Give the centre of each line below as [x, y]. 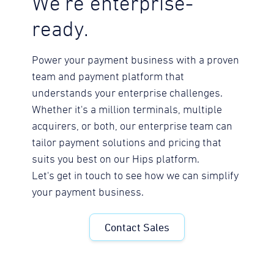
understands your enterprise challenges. [128, 94]
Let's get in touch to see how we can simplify [135, 176]
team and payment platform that [108, 77]
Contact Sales [137, 228]
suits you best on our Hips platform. [116, 160]
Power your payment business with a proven [136, 61]
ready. [61, 31]
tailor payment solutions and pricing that [127, 143]
